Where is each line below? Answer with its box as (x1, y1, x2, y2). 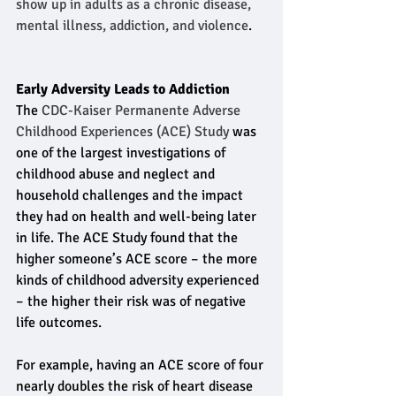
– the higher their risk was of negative (16, 293, 249, 310)
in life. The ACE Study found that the (16, 229, 241, 247)
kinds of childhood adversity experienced (16, 271, 263, 289)
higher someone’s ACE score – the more (16, 250, 261, 268)
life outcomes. (16, 314, 102, 331)
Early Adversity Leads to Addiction (16, 80, 230, 98)
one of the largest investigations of (16, 144, 229, 162)
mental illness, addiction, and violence (16, 17, 248, 34)
